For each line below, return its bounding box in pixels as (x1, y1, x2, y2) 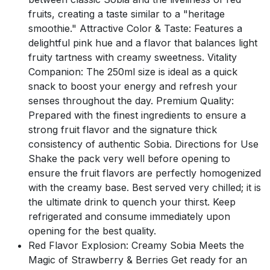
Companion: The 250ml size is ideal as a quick (28, 65, 237, 78)
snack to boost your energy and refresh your (28, 80, 237, 92)
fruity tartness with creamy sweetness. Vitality (28, 51, 237, 63)
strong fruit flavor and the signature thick (28, 123, 217, 136)
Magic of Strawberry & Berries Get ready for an (28, 253, 247, 266)
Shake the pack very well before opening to (28, 152, 230, 165)
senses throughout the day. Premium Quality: (28, 94, 234, 107)
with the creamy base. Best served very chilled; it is (28, 181, 261, 193)
